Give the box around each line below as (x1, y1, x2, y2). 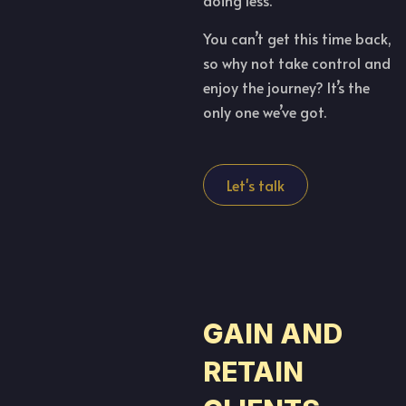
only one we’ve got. (203, 101, 330, 121)
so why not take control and (203, 52, 391, 72)
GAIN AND (203, 316, 343, 350)
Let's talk (227, 174, 285, 195)
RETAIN (203, 354, 304, 388)
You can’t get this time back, (203, 27, 391, 48)
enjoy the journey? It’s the (203, 76, 370, 97)
